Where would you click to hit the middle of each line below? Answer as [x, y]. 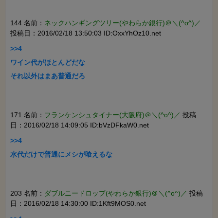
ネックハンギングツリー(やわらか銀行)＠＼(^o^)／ [123, 23]
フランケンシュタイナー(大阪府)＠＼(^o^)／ [112, 115]
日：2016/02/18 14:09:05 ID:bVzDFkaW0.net [80, 125]
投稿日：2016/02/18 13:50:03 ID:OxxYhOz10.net [86, 33]
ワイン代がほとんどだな [48, 63]
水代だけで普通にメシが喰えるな [61, 154]
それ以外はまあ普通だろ [48, 76]
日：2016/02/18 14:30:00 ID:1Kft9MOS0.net [78, 204]
